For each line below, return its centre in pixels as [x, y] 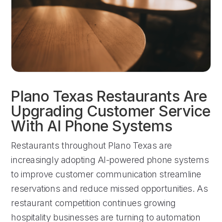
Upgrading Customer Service [111, 111]
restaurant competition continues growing [93, 203]
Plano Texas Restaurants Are [109, 96]
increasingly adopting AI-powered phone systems [110, 160]
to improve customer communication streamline [106, 174]
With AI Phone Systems [92, 126]
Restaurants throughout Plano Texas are [91, 145]
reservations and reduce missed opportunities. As [110, 188]
